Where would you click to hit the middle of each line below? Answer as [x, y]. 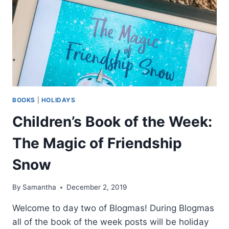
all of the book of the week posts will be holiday [110, 222]
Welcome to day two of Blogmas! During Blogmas [113, 208]
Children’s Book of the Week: [112, 121]
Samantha [40, 187]
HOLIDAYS [58, 100]
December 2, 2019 [97, 187]
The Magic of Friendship [97, 143]
